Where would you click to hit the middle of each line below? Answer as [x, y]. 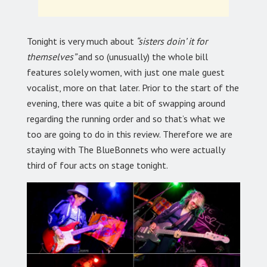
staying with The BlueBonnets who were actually [126, 149]
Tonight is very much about [80, 41]
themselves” [52, 56]
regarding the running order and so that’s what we [126, 118]
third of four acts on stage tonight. [97, 165]
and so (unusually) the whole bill [143, 56]
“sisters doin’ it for [171, 41]
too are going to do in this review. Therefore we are [130, 134]
